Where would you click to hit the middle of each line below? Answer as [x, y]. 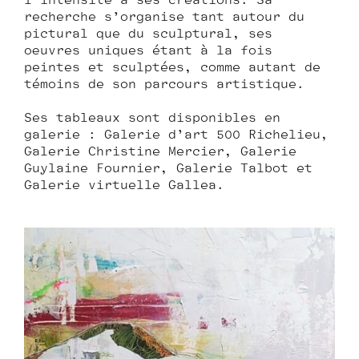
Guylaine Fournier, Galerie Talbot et [168, 168]
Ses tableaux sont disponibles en [152, 118]
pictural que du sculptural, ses [148, 34]
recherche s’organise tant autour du [164, 17]
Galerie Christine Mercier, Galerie [160, 151]
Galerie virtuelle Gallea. [124, 185]
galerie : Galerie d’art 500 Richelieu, [176, 135]
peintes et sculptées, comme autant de [172, 67]
